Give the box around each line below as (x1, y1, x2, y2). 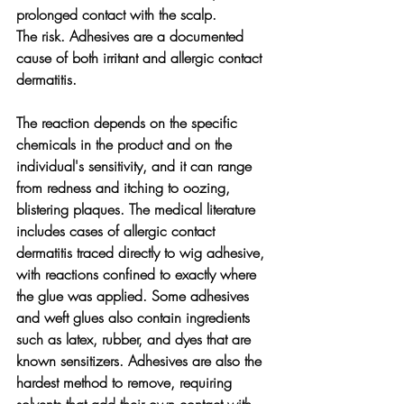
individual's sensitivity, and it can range (16, 155, 256, 176)
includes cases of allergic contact (16, 220, 219, 241)
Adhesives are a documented (69, 25, 248, 46)
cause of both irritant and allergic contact (16, 47, 266, 68)
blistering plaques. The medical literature (16, 198, 260, 219)
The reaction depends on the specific (16, 112, 242, 133)
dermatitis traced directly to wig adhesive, (16, 242, 269, 262)
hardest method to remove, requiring (16, 372, 236, 392)
